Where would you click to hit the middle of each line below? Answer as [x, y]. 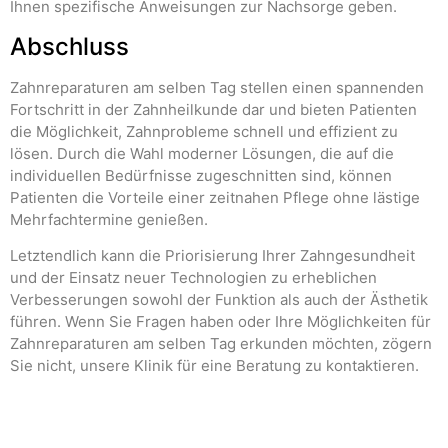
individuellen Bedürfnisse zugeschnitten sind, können [201, 175]
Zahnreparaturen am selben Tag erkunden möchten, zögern [221, 344]
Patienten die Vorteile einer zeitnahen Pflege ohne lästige [215, 197]
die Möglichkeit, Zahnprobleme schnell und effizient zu [204, 131]
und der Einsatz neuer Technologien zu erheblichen [193, 278]
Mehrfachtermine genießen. [109, 219]
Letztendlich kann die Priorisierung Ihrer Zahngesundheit [212, 256]
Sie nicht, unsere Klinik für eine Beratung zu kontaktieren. [214, 366]
